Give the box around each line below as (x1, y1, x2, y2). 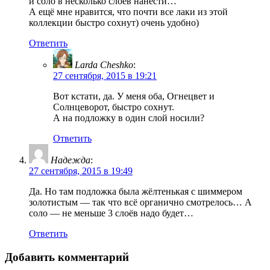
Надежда (51, 155, 90, 166)
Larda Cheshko (75, 60, 133, 71)
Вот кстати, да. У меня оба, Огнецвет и (53, 91, 215, 102)
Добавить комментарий (5, 250, 129, 263)
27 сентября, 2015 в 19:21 (53, 71, 157, 81)
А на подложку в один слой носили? (53, 113, 204, 124)
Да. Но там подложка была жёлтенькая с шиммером (29, 186, 242, 197)
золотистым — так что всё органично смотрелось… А (29, 197, 252, 208)
